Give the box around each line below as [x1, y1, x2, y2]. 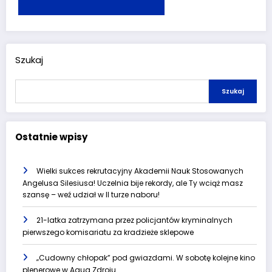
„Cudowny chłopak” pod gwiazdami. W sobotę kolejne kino [36, 252, 255, 263]
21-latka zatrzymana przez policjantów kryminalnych [36, 214, 233, 225]
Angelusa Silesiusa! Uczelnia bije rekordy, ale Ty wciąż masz [22, 177, 243, 188]
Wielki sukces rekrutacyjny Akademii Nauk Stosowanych [36, 165, 243, 176]
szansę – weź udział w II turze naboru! [22, 189, 160, 200]
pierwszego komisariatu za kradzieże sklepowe [22, 226, 194, 237]
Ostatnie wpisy [15, 131, 87, 144]
